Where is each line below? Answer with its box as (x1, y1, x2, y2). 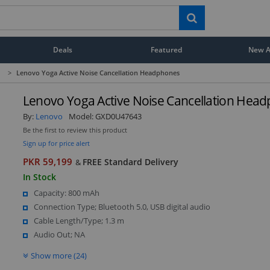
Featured (151, 45, 183, 54)
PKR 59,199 (22, 155, 72, 168)
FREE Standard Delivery (82, 155, 178, 168)
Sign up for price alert (22, 138, 90, 148)
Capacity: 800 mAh (33, 187, 99, 198)
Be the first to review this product (22, 125, 127, 134)
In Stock (22, 171, 56, 183)
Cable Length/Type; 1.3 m (33, 215, 124, 226)
